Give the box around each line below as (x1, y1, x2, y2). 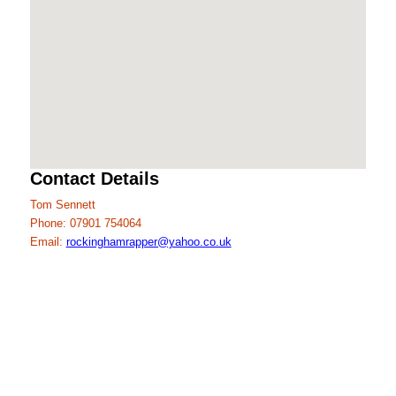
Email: (29, 235, 66, 248)
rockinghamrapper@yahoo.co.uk (65, 235, 232, 248)
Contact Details (29, 169, 159, 188)
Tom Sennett (29, 198, 95, 211)
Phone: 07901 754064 (29, 217, 141, 230)
